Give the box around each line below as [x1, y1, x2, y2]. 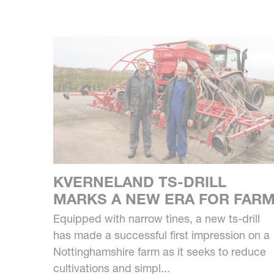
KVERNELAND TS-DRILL [53, 173, 226, 191]
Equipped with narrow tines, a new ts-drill [53, 212, 260, 226]
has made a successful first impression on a [53, 228, 270, 243]
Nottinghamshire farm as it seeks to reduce [53, 245, 266, 259]
